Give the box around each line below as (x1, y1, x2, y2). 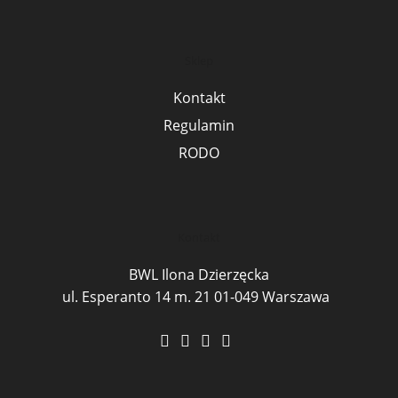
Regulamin (163, 115, 235, 135)
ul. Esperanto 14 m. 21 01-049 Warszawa (61, 286, 330, 306)
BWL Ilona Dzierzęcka (129, 264, 269, 284)
